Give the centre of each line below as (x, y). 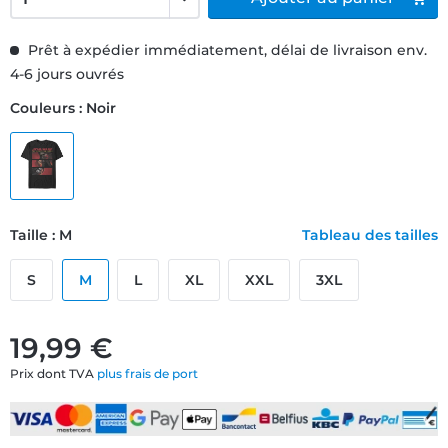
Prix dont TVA (53, 373)
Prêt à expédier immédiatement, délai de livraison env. (225, 49)
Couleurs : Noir (63, 107)
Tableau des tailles (370, 234)
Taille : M (41, 234)
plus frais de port (147, 373)
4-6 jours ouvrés (67, 73)
